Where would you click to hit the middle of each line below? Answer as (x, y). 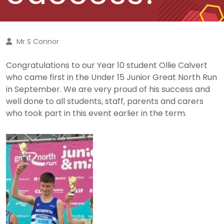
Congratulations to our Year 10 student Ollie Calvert (107, 65)
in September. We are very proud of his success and (108, 89)
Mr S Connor (38, 41)
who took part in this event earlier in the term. (96, 113)
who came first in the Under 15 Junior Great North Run (111, 77)
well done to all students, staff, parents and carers (105, 101)
